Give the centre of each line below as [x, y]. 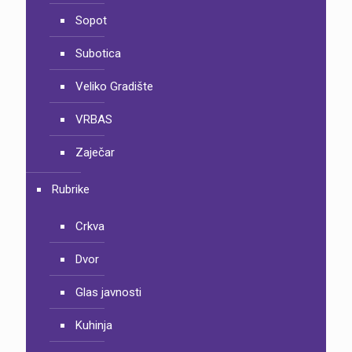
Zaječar [95, 152]
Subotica [98, 53]
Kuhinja [94, 325]
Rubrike [71, 189]
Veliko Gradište [114, 86]
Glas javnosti [108, 292]
